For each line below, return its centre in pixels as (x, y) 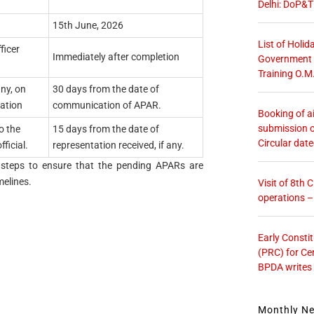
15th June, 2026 (88, 26)
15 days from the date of (105, 129)
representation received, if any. (118, 145)
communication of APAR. (107, 105)
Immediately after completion (116, 57)
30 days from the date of (105, 89)
